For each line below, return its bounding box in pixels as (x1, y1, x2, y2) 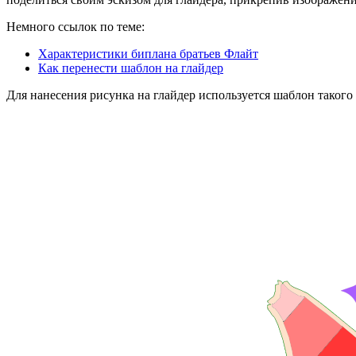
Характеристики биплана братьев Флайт (38, 46, 258, 60)
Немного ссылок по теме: (6, 19, 145, 33)
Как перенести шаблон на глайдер (38, 60, 223, 75)
